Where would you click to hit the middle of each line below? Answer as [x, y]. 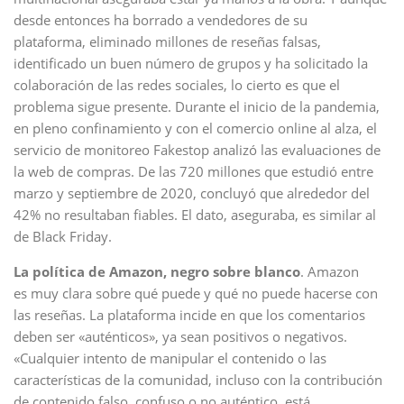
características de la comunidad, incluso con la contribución [198, 380]
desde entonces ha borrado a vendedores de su [161, 20]
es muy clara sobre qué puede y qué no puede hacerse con [196, 293]
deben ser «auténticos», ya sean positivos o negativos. [180, 336]
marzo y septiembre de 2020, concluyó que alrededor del [192, 193]
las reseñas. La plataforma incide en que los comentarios [189, 315]
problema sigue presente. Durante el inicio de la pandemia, [197, 106]
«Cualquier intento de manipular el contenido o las [170, 358]
